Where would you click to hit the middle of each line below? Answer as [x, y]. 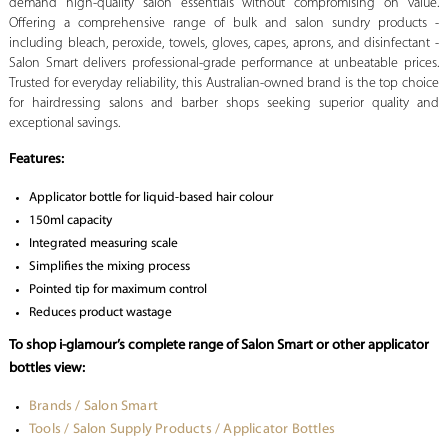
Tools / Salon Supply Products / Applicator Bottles [181, 430]
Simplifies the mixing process [109, 267]
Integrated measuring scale [103, 244]
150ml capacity [70, 221]
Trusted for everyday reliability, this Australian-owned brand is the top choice [224, 84]
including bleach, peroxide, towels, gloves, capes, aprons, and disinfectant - [224, 44]
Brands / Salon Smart [93, 407]
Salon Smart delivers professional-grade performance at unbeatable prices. [224, 64]
